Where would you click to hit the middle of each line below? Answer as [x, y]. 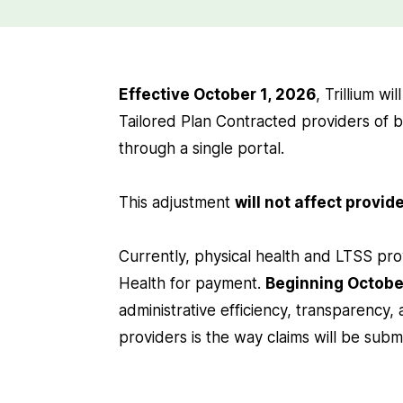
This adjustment [177, 202]
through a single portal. [201, 148]
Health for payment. [192, 283]
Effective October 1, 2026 [217, 94]
